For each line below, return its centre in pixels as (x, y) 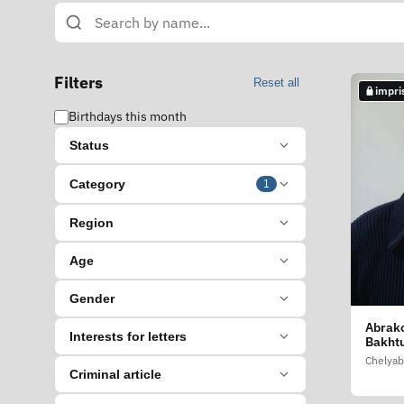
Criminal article (115, 374)
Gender (92, 298)
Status (89, 145)
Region (92, 223)
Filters (78, 83)
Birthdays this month (128, 116)
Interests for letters (128, 336)
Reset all (276, 83)
